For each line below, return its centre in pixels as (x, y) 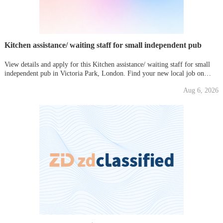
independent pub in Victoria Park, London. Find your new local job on (104, 73)
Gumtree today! (26, 82)
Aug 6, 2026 (201, 90)
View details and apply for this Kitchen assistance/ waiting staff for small (107, 64)
